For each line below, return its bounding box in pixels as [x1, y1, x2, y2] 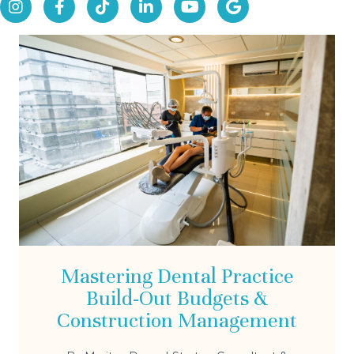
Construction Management [57, 307, 297, 333]
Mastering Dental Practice [60, 262, 294, 289]
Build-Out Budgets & [86, 284, 268, 311]
